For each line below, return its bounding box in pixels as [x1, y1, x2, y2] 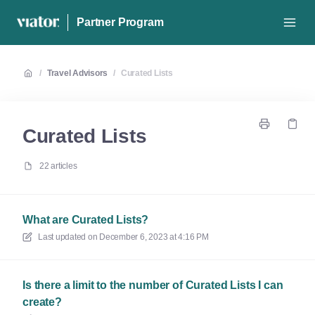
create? [22, 296, 62, 308]
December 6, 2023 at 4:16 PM [99, 232, 209, 242]
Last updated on [38, 232, 98, 242]
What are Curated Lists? [22, 214, 149, 226]
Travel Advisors [46, 68, 108, 78]
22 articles [39, 161, 77, 171]
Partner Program [77, 16, 164, 28]
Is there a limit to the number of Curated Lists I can [22, 279, 283, 291]
